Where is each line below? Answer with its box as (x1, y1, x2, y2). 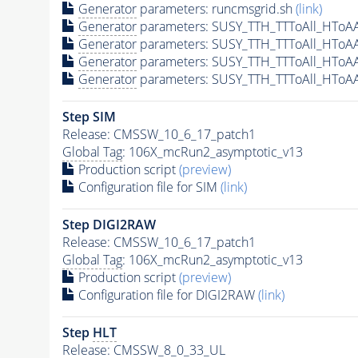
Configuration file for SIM (74, 177, 221, 196)
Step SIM (62, 107, 116, 125)
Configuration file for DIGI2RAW (74, 285, 258, 304)
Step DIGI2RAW (62, 215, 156, 233)
